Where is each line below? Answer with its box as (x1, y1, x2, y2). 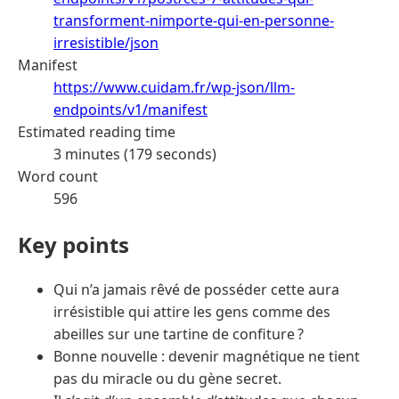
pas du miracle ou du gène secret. (53, 369, 281, 389)
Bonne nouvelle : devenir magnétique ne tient (53, 346, 360, 367)
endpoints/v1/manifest (53, 99, 208, 119)
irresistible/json (53, 32, 159, 53)
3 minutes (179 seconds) (53, 143, 216, 164)
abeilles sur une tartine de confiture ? (53, 324, 304, 345)
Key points (18, 229, 129, 259)
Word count (18, 166, 98, 186)
